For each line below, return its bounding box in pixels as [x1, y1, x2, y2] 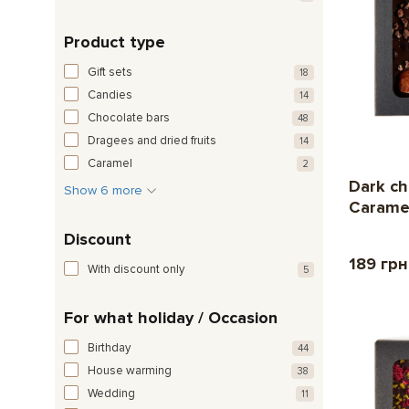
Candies [88, 87, 132, 102]
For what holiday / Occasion [64, 307, 278, 328]
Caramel [88, 155, 132, 171]
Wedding [88, 385, 135, 401]
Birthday [88, 340, 131, 355]
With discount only [88, 261, 184, 277]
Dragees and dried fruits [88, 132, 216, 148]
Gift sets [88, 64, 132, 79]
